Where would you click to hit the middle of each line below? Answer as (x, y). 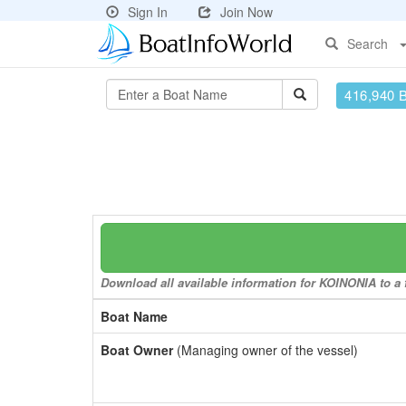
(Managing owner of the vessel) (266, 350)
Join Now (246, 12)
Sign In (148, 12)
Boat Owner (137, 350)
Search (367, 43)
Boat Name (134, 316)
